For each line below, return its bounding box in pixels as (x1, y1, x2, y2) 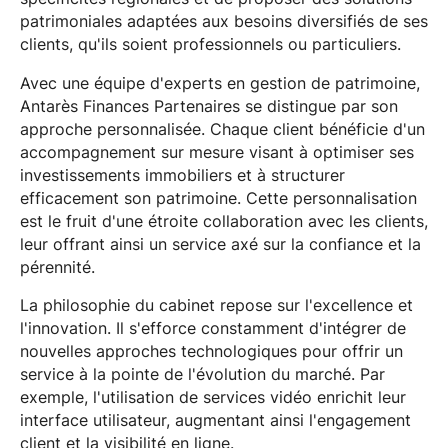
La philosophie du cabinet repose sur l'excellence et (19, 296, 413, 316)
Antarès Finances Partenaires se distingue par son (19, 96, 398, 116)
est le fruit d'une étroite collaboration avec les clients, (19, 211, 428, 231)
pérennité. (19, 257, 95, 277)
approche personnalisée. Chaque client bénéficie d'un (19, 119, 425, 139)
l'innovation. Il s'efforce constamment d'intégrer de (19, 319, 406, 339)
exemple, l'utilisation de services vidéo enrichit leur (19, 388, 406, 408)
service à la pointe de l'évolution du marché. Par (19, 365, 385, 385)
